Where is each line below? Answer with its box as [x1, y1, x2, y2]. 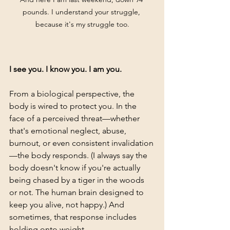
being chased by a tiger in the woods [9, 175, 146, 185]
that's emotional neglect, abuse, [9, 126, 128, 136]
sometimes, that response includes [9, 212, 139, 222]
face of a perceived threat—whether [9, 113, 142, 124]
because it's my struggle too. [35, 20, 129, 29]
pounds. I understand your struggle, [22, 7, 142, 17]
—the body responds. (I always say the [9, 150, 149, 161]
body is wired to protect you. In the [9, 101, 139, 111]
